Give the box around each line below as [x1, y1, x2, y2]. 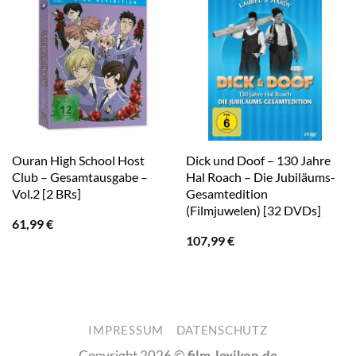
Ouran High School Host [11, 153, 145, 168]
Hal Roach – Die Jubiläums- [185, 169, 335, 185]
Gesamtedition [185, 186, 268, 202]
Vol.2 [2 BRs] [11, 186, 81, 202]
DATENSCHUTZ [176, 323, 268, 337]
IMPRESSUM [88, 323, 164, 337]
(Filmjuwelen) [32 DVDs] [185, 203, 321, 219]
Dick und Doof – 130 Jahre [185, 153, 331, 168]
